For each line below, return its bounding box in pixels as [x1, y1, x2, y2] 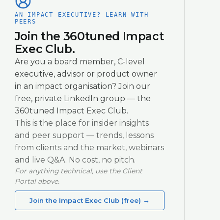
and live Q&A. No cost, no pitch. [14, 155, 136, 165]
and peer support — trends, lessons [14, 130, 154, 140]
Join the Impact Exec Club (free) [29, 196, 141, 204]
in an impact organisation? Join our [14, 81, 150, 91]
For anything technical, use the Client [14, 166, 142, 175]
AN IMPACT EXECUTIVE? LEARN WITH [14, 11, 149, 18]
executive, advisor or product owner [14, 69, 157, 79]
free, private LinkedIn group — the [14, 93, 151, 103]
